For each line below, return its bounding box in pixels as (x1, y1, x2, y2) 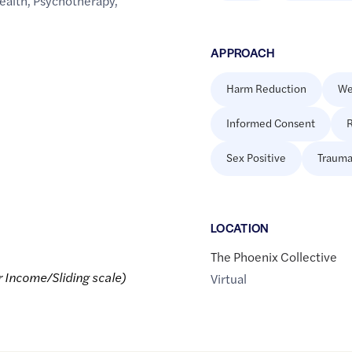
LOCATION (210, 219, 269, 236)
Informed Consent (225, 115, 315, 131)
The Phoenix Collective (210, 247, 337, 266)
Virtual (210, 269, 247, 288)
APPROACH (210, 44, 275, 61)
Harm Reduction (225, 80, 306, 97)
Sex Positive (225, 149, 286, 166)
